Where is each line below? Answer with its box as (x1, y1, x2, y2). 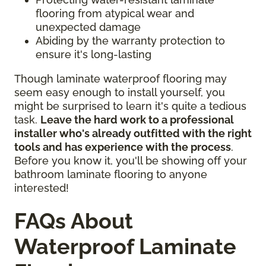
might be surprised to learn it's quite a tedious (14, 99, 246, 112)
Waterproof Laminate (14, 233, 236, 259)
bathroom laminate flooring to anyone (14, 167, 207, 180)
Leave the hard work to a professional (40, 113, 234, 126)
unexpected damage (36, 20, 141, 33)
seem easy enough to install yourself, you (14, 85, 225, 99)
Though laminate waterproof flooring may (14, 72, 227, 85)
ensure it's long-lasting (36, 47, 151, 61)
